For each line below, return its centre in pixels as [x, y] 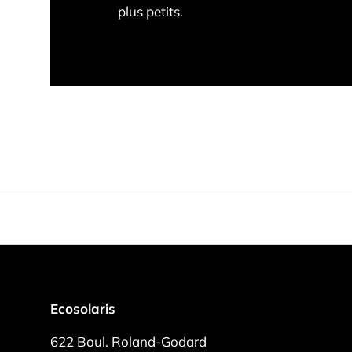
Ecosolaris [83, 308]
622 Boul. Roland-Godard [128, 341]
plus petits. [150, 12]
